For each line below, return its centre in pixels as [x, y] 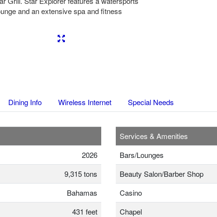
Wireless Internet [85, 102]
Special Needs [151, 102]
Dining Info [25, 102]
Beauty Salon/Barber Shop [162, 174]
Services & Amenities [154, 136]
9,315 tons [81, 174]
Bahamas [82, 193]
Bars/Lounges [142, 155]
